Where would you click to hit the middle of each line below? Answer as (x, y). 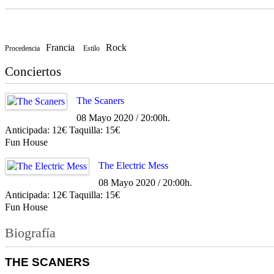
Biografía (30, 232)
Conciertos (33, 71)
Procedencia (22, 48)
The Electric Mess (133, 165)
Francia (60, 47)
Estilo (91, 48)
